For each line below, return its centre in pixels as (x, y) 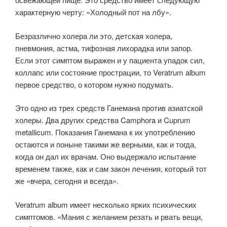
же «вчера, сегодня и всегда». (67, 181)
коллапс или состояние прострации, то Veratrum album (110, 72)
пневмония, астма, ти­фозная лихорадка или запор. (104, 48)
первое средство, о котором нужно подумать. (94, 84)
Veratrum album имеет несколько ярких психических (106, 204)
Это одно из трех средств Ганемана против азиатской (109, 108)
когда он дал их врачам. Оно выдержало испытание (106, 156)
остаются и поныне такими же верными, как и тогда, (106, 144)
